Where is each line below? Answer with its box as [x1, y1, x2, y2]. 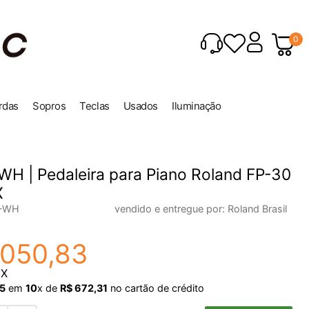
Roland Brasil [228, 202, 287, 215]
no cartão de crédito [108, 281, 204, 294]
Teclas [79, 99, 110, 113]
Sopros [32, 99, 66, 113]
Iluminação [171, 99, 221, 113]
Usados [123, 99, 158, 113]
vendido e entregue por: [114, 202, 228, 215]
